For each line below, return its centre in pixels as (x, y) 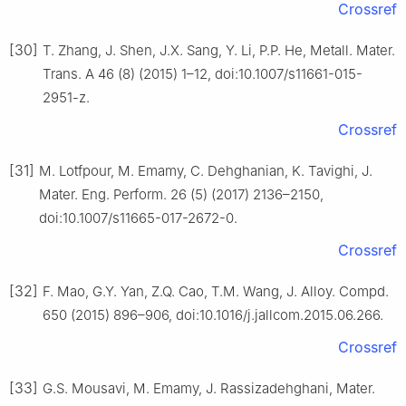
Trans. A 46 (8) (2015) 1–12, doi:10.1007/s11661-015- (203, 74)
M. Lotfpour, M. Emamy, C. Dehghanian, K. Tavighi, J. (206, 171)
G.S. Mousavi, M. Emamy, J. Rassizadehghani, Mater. (209, 389)
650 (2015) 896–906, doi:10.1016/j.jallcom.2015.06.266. (213, 315)
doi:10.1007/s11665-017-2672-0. (138, 218)
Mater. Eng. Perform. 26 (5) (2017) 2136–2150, (181, 195)
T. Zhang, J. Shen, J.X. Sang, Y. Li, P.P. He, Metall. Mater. (219, 51)
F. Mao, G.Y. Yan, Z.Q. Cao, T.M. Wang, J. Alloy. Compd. (216, 292)
